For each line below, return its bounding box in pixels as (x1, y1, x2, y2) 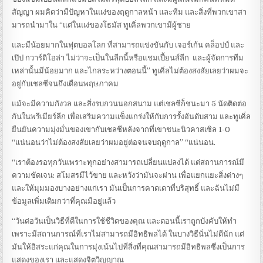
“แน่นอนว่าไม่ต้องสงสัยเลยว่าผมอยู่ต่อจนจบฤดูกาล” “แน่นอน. (12, 138, 216, 147)
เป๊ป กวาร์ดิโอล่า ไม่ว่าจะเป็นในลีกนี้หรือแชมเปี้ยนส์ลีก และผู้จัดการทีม (12, 53, 244, 63)
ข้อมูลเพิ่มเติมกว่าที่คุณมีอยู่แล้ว (12, 197, 116, 206)
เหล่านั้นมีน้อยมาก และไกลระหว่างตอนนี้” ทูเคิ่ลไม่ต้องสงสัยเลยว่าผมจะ (12, 66, 249, 76)
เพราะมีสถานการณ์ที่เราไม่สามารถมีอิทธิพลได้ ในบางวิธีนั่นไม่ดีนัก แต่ (12, 230, 245, 239)
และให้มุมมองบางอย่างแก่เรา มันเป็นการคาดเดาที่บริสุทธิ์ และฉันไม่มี (12, 184, 240, 193)
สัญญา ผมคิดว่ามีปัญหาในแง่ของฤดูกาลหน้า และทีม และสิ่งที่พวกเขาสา (12, 8, 247, 17)
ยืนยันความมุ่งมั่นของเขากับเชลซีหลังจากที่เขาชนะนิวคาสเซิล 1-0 (12, 125, 231, 134)
